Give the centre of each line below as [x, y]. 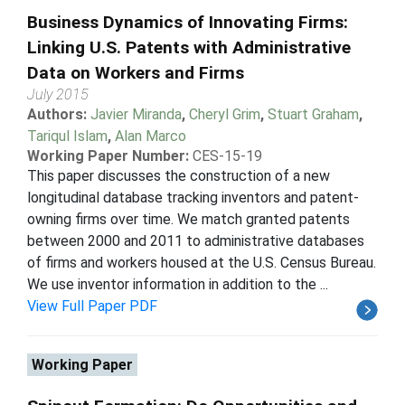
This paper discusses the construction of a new [179, 175]
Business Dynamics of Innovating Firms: [188, 22]
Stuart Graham [313, 114]
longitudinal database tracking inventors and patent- [193, 197]
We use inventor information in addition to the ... [178, 284]
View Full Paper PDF [92, 306]
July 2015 [58, 94]
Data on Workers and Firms [136, 72]
